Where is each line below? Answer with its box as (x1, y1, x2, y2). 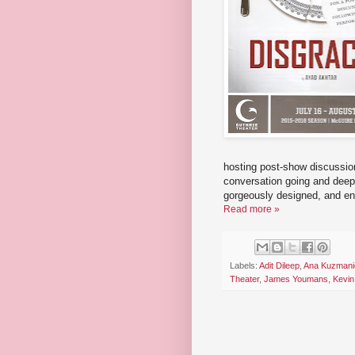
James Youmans (264, 274, 328, 284)
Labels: (230, 261, 259, 271)
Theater (230, 274, 259, 284)
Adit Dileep (259, 261, 300, 271)
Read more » (223, 203, 280, 215)
